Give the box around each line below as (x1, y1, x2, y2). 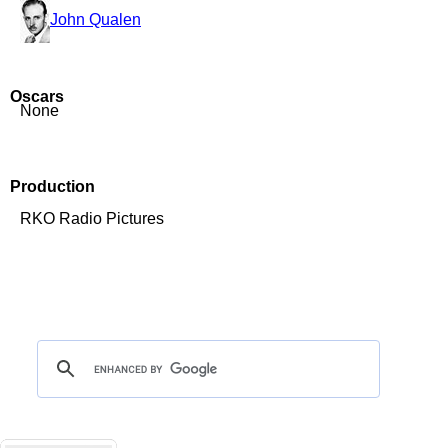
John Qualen (50, 10, 141, 28)
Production (10, 178, 95, 195)
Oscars (10, 88, 64, 105)
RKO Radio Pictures (20, 210, 164, 227)
